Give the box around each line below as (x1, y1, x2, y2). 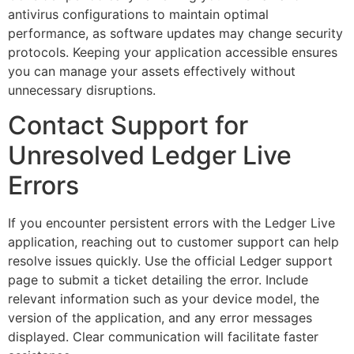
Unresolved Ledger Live (8, 140, 292, 171)
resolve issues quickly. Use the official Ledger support (8, 253, 333, 269)
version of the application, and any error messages (8, 310, 312, 326)
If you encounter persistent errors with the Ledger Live (8, 215, 335, 232)
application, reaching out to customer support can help (8, 234, 339, 250)
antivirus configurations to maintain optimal (8, 6, 269, 22)
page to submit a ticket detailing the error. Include (8, 272, 308, 288)
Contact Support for (8, 110, 248, 141)
